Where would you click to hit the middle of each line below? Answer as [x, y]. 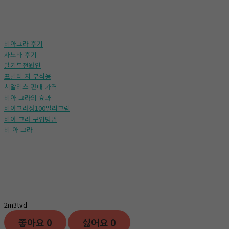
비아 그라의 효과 [28, 98]
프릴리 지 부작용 [28, 76]
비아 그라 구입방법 [31, 119]
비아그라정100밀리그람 [37, 108]
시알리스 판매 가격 [31, 87]
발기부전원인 [22, 65]
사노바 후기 [20, 55]
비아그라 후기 [24, 44]
